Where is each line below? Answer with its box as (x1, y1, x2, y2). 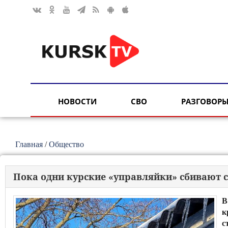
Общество (49, 140, 84, 149)
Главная (15, 140, 43, 149)
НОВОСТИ (58, 96, 97, 107)
